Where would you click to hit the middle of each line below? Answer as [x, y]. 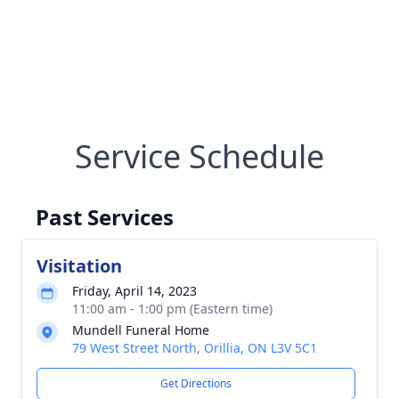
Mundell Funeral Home [141, 330]
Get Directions [196, 383]
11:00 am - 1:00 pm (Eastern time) [172, 309]
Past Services [105, 217]
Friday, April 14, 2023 [134, 291]
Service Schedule [199, 156]
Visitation [79, 266]
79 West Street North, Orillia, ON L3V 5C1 [195, 348]
